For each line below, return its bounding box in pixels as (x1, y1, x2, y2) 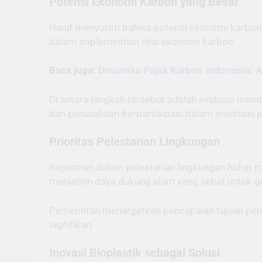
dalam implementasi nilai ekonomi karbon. (49, 35, 236, 47)
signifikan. (49, 218, 94, 230)
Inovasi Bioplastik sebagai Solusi (49, 246, 220, 260)
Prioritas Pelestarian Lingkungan (49, 135, 220, 149)
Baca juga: (49, 64, 98, 77)
